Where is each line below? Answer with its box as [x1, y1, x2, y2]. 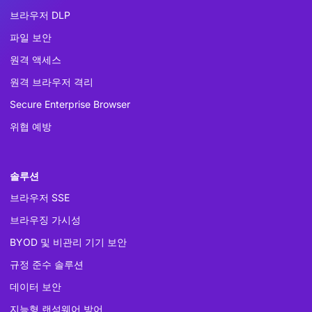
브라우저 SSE [10, 191, 70, 203]
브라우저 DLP [10, 8, 70, 21]
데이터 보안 [10, 280, 61, 292]
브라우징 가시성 [10, 213, 81, 226]
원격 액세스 [10, 53, 61, 65]
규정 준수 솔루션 [10, 258, 84, 270]
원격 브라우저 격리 [10, 75, 93, 88]
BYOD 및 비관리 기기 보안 [10, 235, 127, 248]
